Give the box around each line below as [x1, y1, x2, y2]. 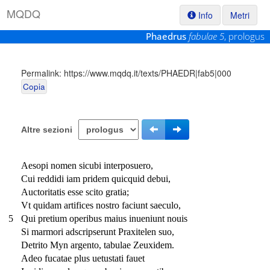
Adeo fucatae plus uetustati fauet [21, 253, 145, 263]
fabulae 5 [189, 30, 225, 42]
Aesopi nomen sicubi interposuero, [21, 160, 153, 171]
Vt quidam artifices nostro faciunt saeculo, [21, 200, 181, 210]
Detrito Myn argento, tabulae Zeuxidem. [21, 240, 174, 250]
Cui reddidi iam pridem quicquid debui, [21, 174, 171, 184]
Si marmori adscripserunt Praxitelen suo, [21, 227, 174, 237]
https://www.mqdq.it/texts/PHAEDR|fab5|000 [64, 67, 231, 79]
